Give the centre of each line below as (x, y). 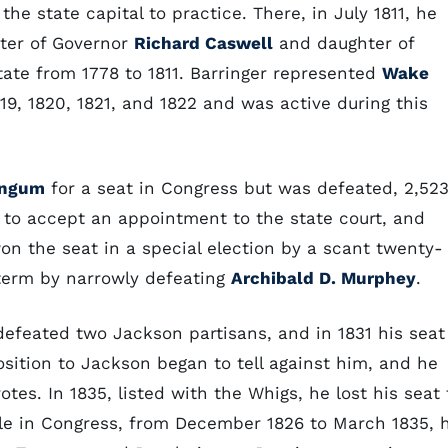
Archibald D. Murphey (323, 278)
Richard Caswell (203, 43)
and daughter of (343, 43)
